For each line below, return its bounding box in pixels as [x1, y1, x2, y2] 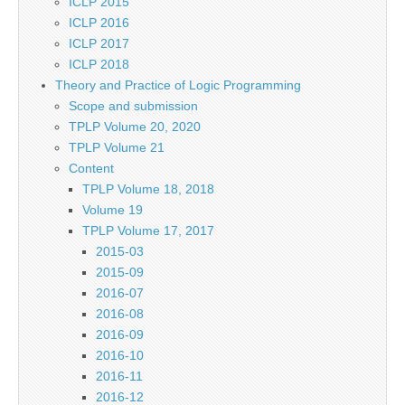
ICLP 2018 [69, 57, 129, 71]
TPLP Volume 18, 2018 [82, 182, 214, 196]
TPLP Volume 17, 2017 [82, 223, 214, 238]
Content [69, 161, 114, 175]
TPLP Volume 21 [69, 140, 165, 155]
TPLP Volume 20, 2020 [69, 119, 201, 134]
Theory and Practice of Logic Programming [55, 78, 301, 92]
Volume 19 [82, 202, 143, 217]
